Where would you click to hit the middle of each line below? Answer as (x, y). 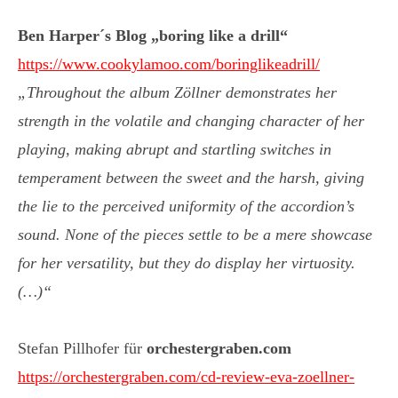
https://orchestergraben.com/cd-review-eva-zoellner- (186, 377)
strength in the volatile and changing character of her (191, 121)
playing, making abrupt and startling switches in (175, 150)
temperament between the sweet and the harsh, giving (191, 178)
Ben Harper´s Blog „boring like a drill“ (153, 36)
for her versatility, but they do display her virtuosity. (187, 263)
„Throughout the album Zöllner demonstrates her (177, 93)
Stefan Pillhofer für (82, 349)
